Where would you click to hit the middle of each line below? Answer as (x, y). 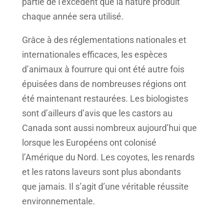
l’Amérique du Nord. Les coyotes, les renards (108, 157)
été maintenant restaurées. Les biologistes (105, 99)
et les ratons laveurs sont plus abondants (101, 172)
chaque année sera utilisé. (73, 16)
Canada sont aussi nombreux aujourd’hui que (109, 128)
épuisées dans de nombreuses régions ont (104, 84)
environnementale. (58, 201)
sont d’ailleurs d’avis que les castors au (97, 113)
